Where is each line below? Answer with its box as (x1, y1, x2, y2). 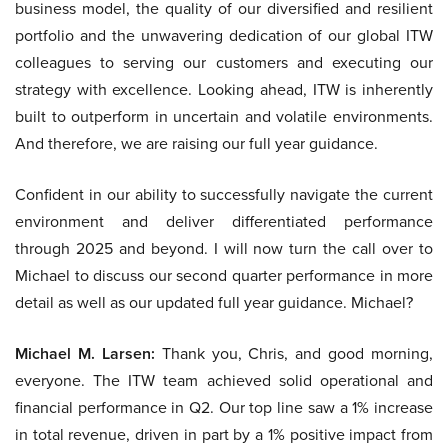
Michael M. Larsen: (15, 342, 155, 365)
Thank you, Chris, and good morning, (154, 342, 433, 364)
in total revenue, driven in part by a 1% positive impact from (15, 423, 433, 445)
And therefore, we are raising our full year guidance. (15, 132, 378, 154)
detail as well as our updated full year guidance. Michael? (15, 291, 413, 313)
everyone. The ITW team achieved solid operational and (15, 369, 433, 391)
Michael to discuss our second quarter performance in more (15, 264, 433, 286)
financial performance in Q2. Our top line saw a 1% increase (15, 396, 433, 418)
